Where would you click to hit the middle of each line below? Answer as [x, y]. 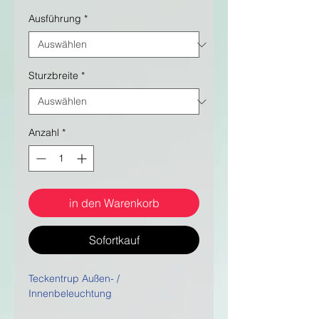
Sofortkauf [114, 240]
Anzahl [44, 133]
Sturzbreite [53, 76]
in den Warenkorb [114, 203]
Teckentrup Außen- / [74, 279]
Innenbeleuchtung [70, 294]
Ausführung [55, 19]
